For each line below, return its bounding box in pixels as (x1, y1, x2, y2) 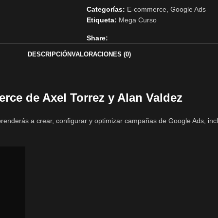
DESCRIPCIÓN (28, 50, 72, 58)
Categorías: (86, 5, 125, 13)
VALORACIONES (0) (72, 50, 131, 58)
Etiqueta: (86, 16, 117, 24)
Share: (86, 34, 108, 42)
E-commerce (127, 5, 166, 13)
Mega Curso (118, 16, 157, 24)
